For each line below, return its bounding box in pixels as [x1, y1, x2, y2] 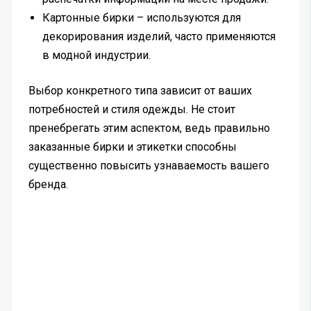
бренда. [28, 177, 68, 191]
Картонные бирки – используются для [42, 10, 241, 24]
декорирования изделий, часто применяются [42, 29, 276, 43]
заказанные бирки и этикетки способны [28, 140, 237, 153]
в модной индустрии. [42, 48, 151, 62]
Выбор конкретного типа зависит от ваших [28, 83, 252, 97]
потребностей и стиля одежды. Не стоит [28, 102, 235, 116]
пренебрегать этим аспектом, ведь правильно [28, 121, 270, 135]
